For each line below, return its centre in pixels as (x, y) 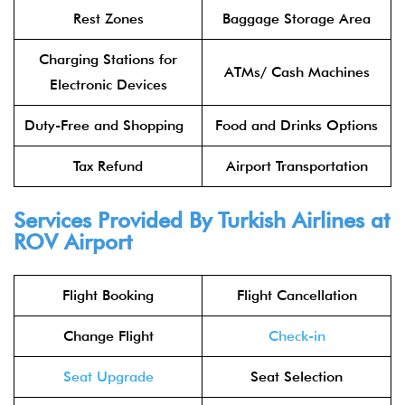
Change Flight (108, 336)
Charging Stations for (108, 59)
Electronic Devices (108, 85)
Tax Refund (108, 166)
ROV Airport (73, 242)
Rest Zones (108, 19)
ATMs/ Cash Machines (297, 72)
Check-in (297, 336)
